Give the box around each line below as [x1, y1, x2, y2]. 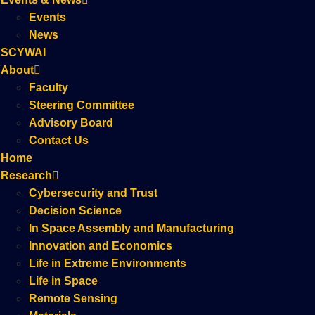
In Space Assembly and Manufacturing [28, 222, 234, 234]
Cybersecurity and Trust [28, 187, 157, 199]
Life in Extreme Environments [28, 257, 186, 269]
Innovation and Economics [28, 240, 172, 252]
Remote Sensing [28, 292, 117, 304]
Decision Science [28, 205, 122, 217]
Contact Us [28, 134, 89, 146]
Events [28, 11, 66, 23]
